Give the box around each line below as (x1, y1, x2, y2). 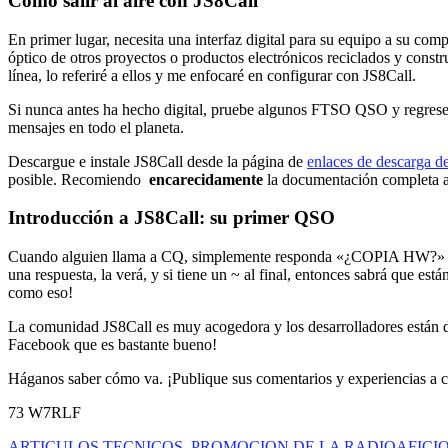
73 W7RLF (8, 404, 81, 422)
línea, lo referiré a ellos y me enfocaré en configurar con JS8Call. (8, 66, 416, 84)
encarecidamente (149, 170, 263, 188)
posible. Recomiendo (8, 170, 149, 188)
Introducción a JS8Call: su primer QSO (8, 207, 335, 229)
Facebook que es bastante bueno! (8, 336, 217, 354)
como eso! (8, 284, 73, 302)
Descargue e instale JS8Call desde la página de (8, 152, 307, 170)
